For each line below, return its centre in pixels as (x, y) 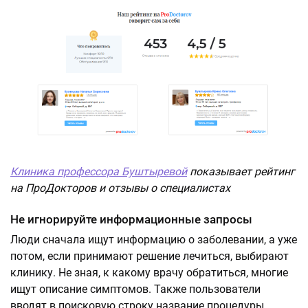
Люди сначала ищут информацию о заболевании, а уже (154, 240)
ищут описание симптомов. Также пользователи (135, 289)
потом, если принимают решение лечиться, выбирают (150, 256)
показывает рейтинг (241, 172)
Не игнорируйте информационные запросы (131, 219)
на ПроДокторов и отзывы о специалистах (120, 188)
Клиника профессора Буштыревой (99, 172)
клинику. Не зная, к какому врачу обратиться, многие (149, 273)
